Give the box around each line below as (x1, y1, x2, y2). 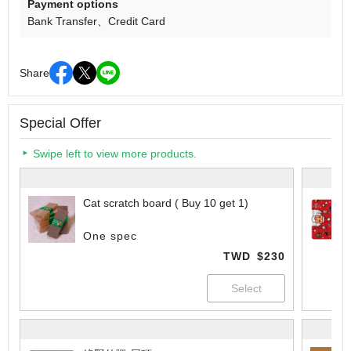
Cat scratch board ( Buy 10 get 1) (83, 197, 248, 210)
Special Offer (20, 115, 101, 132)
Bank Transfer (27, 15, 97, 28)
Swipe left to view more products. (33, 147, 197, 161)
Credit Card (108, 15, 165, 28)
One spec (83, 230, 137, 243)
